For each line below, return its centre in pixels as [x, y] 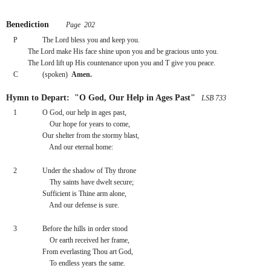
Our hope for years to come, [86, 124]
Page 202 [80, 25]
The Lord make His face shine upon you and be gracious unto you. [123, 51]
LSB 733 [213, 98]
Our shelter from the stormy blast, [90, 136]
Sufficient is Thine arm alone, [84, 194]
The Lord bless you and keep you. [91, 40]
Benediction [28, 25]
